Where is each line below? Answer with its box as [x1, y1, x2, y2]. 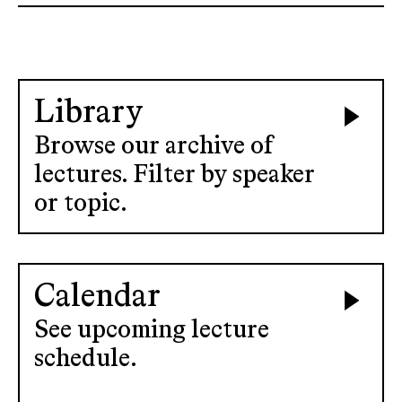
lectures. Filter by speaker [34, 162, 315, 188]
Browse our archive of [34, 134, 274, 159]
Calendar [34, 281, 161, 313]
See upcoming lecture [34, 318, 269, 343]
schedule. [34, 346, 137, 371]
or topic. [34, 191, 127, 216]
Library [34, 97, 144, 129]
